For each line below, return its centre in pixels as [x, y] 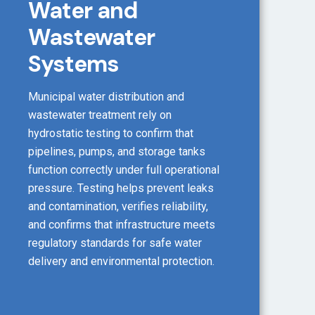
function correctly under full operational [123, 170]
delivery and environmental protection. [121, 262]
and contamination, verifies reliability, [118, 207]
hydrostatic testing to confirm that [110, 134]
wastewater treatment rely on [99, 115]
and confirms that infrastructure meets [121, 225]
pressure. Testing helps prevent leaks [121, 188]
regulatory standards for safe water [115, 243]
